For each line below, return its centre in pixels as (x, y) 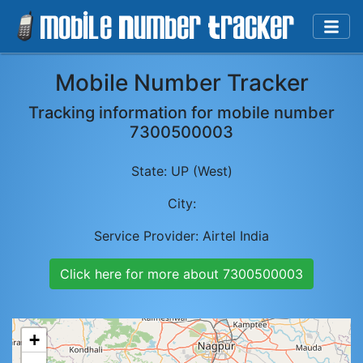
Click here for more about (141, 274)
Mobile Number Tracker (181, 83)
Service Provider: (148, 236)
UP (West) (201, 171)
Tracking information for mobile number (181, 113)
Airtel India (236, 236)
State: (151, 171)
